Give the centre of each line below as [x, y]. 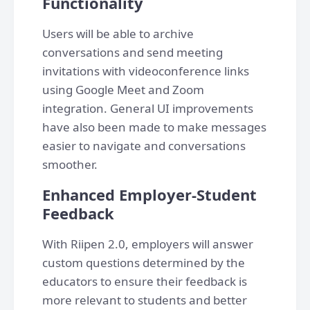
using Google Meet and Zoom [123, 89]
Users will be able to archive [118, 33]
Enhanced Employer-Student [149, 194]
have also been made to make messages [154, 127]
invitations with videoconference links [146, 71]
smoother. [70, 164]
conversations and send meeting [133, 52]
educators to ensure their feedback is [145, 281]
